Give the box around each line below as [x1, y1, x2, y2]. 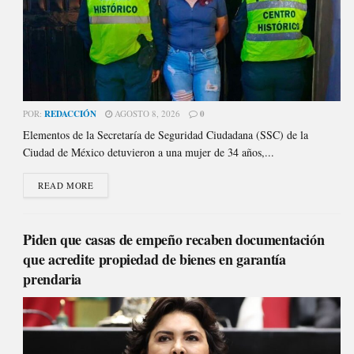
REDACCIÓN [44, 107, 97, 120]
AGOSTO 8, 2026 [112, 107, 181, 119]
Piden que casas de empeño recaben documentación [23, 228, 325, 250]
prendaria [23, 268, 82, 289]
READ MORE [38, 179, 94, 191]
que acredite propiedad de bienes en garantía [23, 248, 286, 269]
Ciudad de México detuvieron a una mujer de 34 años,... [23, 144, 275, 160]
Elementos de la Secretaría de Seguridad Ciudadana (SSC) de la [23, 126, 309, 142]
